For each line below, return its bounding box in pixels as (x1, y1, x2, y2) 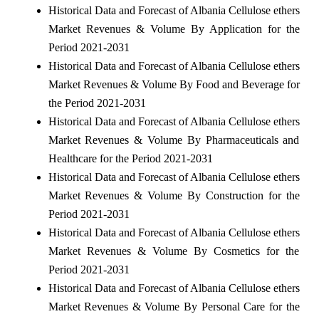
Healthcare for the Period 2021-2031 (48, 152, 213, 164)
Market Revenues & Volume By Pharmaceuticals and (48, 133, 300, 146)
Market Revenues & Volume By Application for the (48, 22, 300, 35)
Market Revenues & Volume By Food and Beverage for (48, 78, 300, 90)
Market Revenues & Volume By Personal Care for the (48, 300, 300, 313)
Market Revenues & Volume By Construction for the (48, 189, 300, 202)
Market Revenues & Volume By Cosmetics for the (48, 244, 300, 257)
